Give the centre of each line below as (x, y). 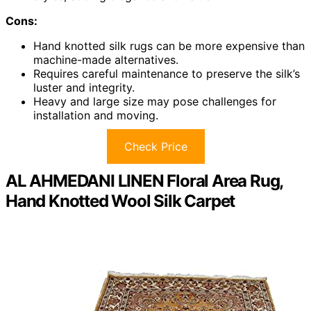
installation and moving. (96, 115)
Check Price (155, 146)
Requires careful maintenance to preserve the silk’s (167, 73)
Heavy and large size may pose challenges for (155, 101)
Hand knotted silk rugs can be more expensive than (169, 45)
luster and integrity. (84, 87)
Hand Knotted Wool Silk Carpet (120, 201)
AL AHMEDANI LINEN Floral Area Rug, (144, 180)
